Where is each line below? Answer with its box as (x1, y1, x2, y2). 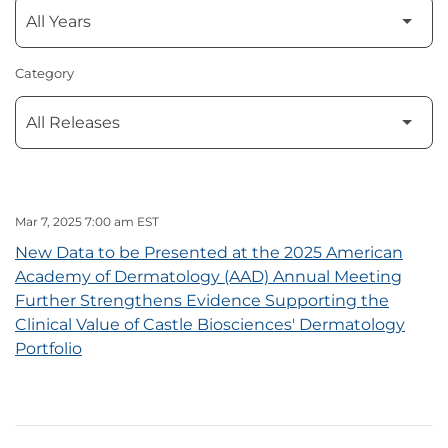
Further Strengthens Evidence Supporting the (15, 291, 389, 311)
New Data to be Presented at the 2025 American (15, 243, 403, 263)
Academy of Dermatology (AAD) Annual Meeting (15, 267, 402, 287)
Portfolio (15, 339, 82, 359)
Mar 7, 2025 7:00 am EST (15, 214, 159, 230)
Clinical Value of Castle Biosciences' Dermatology (15, 315, 405, 335)
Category (15, 65, 74, 82)
